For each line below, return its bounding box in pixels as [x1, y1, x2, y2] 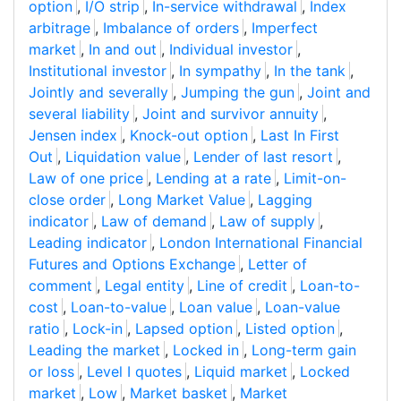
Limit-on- [284, 169, 346, 188]
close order [29, 191, 106, 209]
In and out [89, 40, 157, 59]
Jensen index [29, 126, 117, 145]
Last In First [260, 126, 339, 145]
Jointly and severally [29, 83, 168, 102]
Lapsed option [135, 320, 233, 338]
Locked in [173, 341, 239, 360]
